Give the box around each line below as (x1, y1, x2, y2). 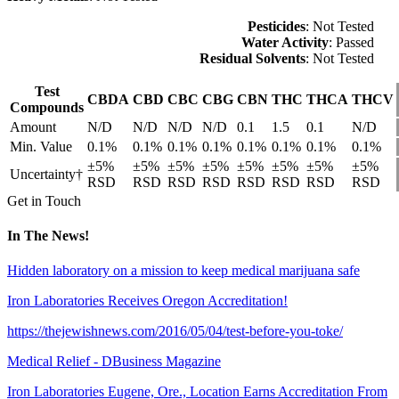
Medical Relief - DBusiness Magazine (7, 354, 221, 370)
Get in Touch (7, 192, 81, 208)
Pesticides (248, 18, 305, 34)
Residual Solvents (199, 50, 305, 66)
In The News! (7, 228, 89, 244)
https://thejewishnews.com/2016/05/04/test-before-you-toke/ (7, 323, 343, 339)
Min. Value (10, 138, 72, 154)
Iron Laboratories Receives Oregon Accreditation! (7, 293, 288, 309)
